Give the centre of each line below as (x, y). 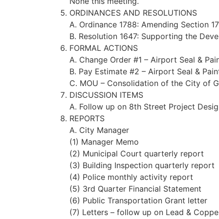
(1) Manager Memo (104, 142)
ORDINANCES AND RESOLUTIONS (133, 13)
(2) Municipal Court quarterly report (137, 153)
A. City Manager (99, 130)
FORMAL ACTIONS (104, 48)
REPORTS (87, 118)
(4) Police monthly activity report (131, 177)
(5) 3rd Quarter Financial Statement (135, 189)
